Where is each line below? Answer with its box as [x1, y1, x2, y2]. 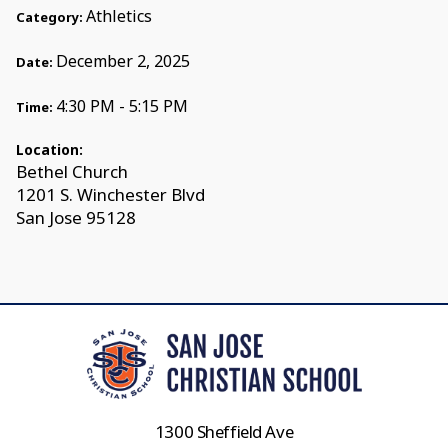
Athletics [85, 5, 152, 28]
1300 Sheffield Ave [154, 419, 294, 443]
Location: [15, 140, 83, 160]
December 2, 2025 [55, 50, 190, 73]
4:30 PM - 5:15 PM [55, 95, 188, 118]
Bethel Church [15, 160, 128, 184]
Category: [15, 8, 86, 27]
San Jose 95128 [15, 206, 136, 230]
